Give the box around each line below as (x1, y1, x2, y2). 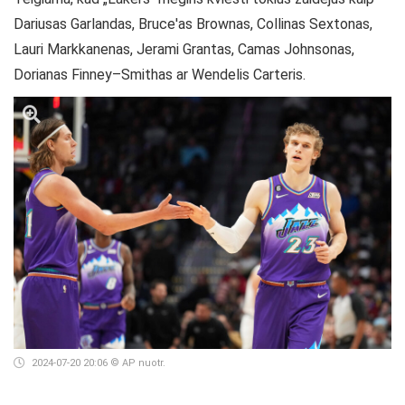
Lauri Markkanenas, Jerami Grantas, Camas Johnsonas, (14, 41, 354, 58)
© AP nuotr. (109, 356, 165, 369)
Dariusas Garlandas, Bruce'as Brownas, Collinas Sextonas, (14, 15, 372, 33)
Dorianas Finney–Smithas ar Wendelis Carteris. (14, 66, 306, 83)
